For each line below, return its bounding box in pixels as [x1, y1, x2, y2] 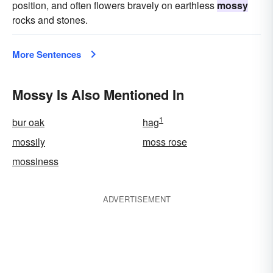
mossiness [12, 154, 58, 168]
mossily [12, 135, 45, 149]
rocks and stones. [12, 13, 88, 27]
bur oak [12, 115, 44, 129]
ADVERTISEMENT [102, 193, 171, 205]
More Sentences [12, 48, 81, 61]
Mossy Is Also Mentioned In [12, 85, 184, 104]
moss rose [143, 135, 187, 149]
